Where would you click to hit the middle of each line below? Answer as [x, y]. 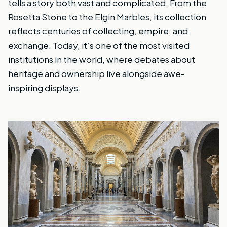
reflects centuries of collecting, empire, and [98, 31]
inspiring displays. [44, 87]
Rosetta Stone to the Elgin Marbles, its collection [107, 16]
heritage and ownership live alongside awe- [97, 73]
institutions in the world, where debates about [102, 59]
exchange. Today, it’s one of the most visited [99, 45]
